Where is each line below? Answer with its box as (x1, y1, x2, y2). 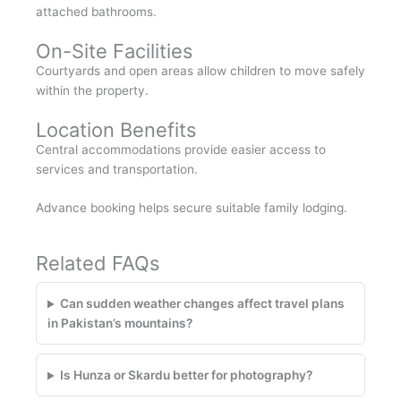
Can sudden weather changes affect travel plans (60, 296, 346, 311)
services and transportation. (36, 161, 198, 176)
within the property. (36, 82, 149, 98)
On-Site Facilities (36, 38, 192, 63)
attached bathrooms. (36, 4, 157, 19)
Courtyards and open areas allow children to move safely (36, 63, 365, 78)
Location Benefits (36, 117, 196, 141)
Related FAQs (36, 252, 159, 276)
